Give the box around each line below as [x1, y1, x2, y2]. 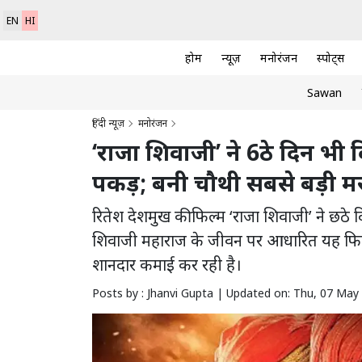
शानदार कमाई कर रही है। [92, 254, 242, 276]
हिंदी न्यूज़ [92, 116, 124, 131]
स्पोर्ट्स [317, 50, 344, 66]
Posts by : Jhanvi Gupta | [92, 285, 226, 301]
